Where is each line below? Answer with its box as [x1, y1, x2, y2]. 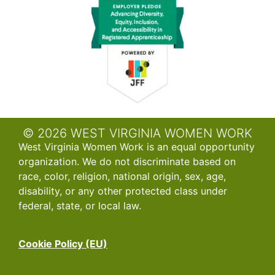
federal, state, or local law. [18, 199, 141, 212]
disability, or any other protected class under [18, 185, 227, 198]
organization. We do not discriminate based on [18, 155, 236, 168]
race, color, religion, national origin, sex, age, [18, 170, 226, 183]
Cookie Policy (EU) [18, 238, 107, 250]
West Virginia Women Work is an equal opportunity [18, 141, 255, 153]
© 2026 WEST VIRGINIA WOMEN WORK [23, 126, 252, 141]
